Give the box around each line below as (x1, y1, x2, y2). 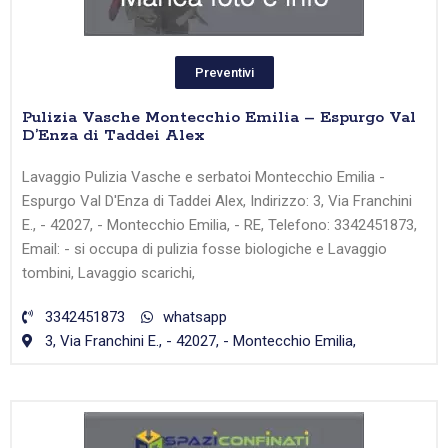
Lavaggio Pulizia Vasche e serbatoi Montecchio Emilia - (22, 168, 385, 187)
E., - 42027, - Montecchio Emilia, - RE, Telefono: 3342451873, (22, 216, 417, 235)
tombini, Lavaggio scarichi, (22, 264, 195, 283)
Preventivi (194, 65, 254, 81)
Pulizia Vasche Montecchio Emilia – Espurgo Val (22, 107, 416, 129)
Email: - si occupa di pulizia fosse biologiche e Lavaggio (22, 240, 387, 259)
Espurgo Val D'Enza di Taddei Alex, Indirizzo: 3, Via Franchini (22, 192, 412, 211)
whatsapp (163, 308, 227, 327)
